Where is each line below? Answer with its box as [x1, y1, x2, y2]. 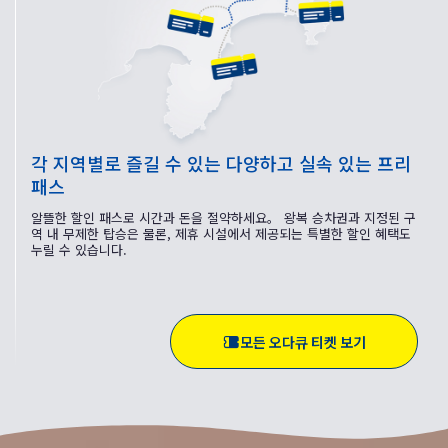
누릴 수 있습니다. [31, 240, 127, 260]
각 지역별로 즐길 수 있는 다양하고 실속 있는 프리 [31, 150, 411, 177]
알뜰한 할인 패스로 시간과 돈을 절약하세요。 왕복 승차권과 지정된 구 [31, 208, 416, 228]
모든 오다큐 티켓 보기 [240, 331, 366, 352]
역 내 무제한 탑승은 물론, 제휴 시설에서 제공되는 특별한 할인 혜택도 [31, 224, 411, 244]
